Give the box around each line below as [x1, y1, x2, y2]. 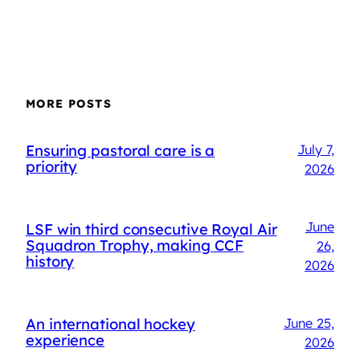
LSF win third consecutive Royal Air [26, 219, 277, 239]
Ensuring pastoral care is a [26, 141, 215, 160]
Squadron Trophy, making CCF [26, 235, 244, 255]
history [26, 252, 75, 271]
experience [26, 331, 105, 350]
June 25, [284, 315, 334, 332]
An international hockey [26, 315, 195, 334]
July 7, [297, 141, 334, 157]
